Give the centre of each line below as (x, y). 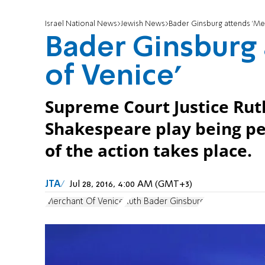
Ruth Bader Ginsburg (164, 201)
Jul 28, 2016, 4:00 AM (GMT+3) (131, 185)
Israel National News (81, 24)
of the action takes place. (148, 151)
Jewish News (143, 24)
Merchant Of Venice (85, 201)
